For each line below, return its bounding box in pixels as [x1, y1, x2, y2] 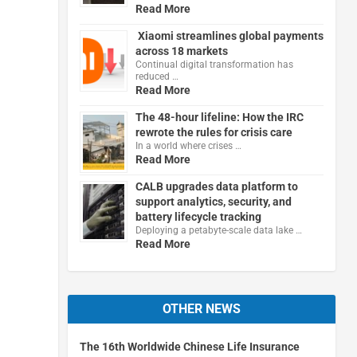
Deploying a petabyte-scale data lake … [135, 224, 302, 236]
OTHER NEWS [162, 300, 241, 316]
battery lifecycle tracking [135, 210, 261, 223]
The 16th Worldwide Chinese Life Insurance [79, 339, 300, 353]
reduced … [135, 70, 178, 82]
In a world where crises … [135, 139, 241, 151]
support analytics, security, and [135, 194, 292, 208]
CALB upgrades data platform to [135, 179, 298, 193]
